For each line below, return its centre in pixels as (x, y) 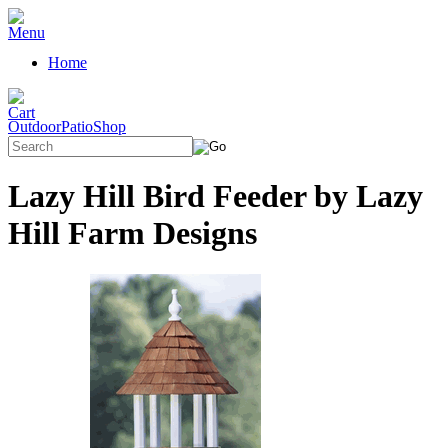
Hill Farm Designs (132, 233)
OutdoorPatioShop (67, 126)
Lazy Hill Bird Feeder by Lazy (215, 196)
